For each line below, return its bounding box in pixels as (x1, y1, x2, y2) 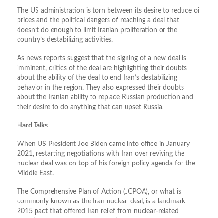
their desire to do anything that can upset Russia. (17, 104, 163, 111)
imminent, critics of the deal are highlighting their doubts (17, 65, 187, 72)
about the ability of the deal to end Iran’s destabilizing (17, 74, 177, 82)
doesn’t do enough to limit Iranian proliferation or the (17, 27, 177, 34)
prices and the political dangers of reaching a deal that (17, 17, 179, 24)
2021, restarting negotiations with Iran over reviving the (17, 150, 184, 158)
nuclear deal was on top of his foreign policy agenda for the (17, 160, 195, 167)
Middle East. (17, 170, 54, 177)
